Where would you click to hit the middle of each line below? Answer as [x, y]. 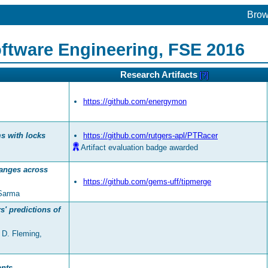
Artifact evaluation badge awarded [139, 148]
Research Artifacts [160, 75]
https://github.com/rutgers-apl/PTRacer [150, 136]
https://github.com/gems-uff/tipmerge [147, 182]
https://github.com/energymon [135, 102]
